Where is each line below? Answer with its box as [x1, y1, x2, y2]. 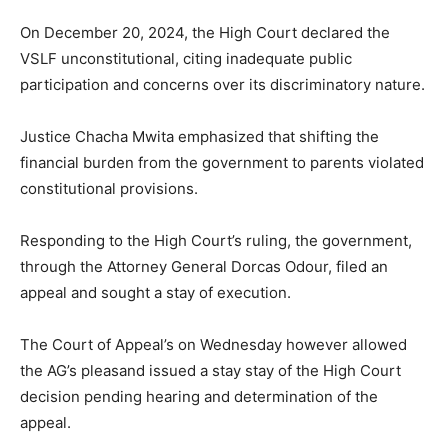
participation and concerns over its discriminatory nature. [20, 75, 425, 95]
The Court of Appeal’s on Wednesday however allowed [20, 335, 407, 355]
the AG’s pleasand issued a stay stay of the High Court [20, 361, 401, 381]
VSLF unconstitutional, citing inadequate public [20, 49, 352, 69]
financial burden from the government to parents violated [20, 153, 424, 173]
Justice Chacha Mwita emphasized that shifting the [20, 127, 379, 147]
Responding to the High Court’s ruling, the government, [20, 231, 412, 251]
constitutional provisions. [20, 179, 198, 199]
